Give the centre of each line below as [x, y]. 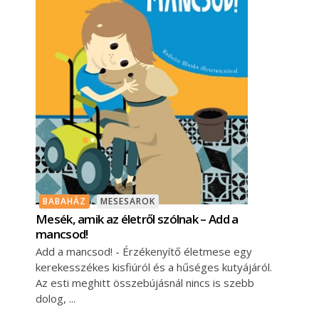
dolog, [52, 298]
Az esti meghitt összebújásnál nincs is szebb [145, 282]
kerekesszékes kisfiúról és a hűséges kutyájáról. [154, 267]
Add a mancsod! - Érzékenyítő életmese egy [144, 251]
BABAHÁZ [64, 201]
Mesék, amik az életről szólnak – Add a [137, 219]
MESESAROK [128, 201]
